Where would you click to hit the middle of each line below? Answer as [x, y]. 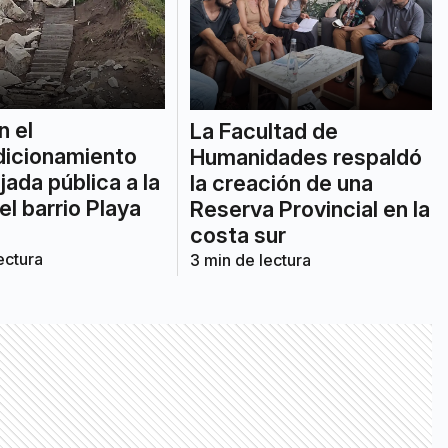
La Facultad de [263, 131]
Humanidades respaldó [305, 157]
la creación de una [281, 183]
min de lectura [255, 260]
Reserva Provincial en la [309, 209]
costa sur [237, 235]
